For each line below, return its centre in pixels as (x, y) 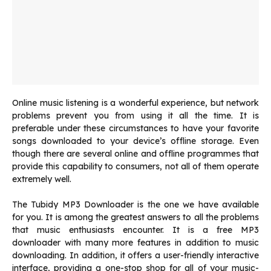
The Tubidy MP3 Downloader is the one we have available (135, 205)
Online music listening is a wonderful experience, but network (135, 103)
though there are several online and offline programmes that (135, 154)
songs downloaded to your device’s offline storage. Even (135, 141)
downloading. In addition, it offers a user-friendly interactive (135, 256)
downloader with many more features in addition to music (135, 243)
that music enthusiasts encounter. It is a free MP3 (135, 230)
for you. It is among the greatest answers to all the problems (135, 217)
